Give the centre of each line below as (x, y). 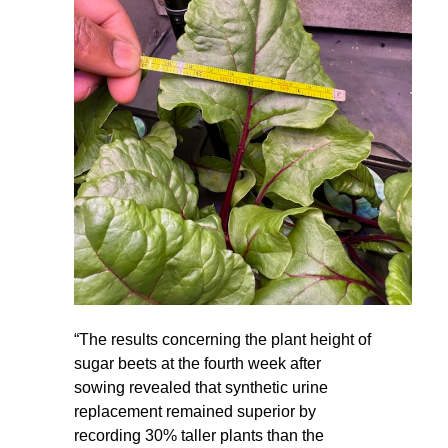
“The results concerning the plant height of (222, 339)
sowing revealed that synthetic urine (201, 387)
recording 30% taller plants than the (199, 435)
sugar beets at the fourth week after (197, 363)
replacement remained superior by (195, 411)
